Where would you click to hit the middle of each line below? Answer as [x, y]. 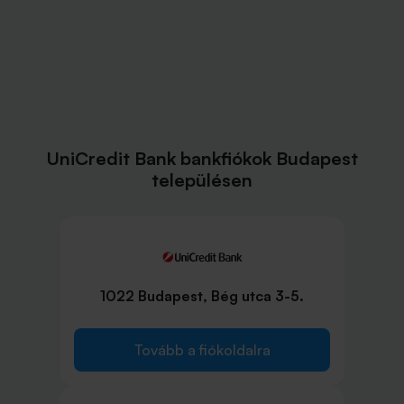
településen [202, 180]
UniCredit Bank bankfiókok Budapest [202, 158]
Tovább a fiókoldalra [202, 350]
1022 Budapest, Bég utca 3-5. [202, 296]
